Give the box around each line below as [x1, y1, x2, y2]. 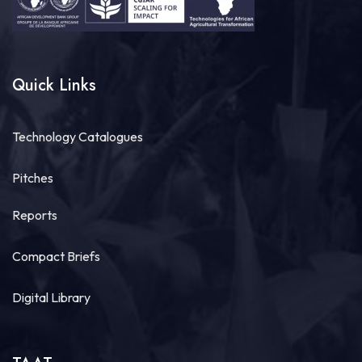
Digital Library [12, 289, 91, 306]
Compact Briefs [12, 248, 101, 265]
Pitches [12, 170, 54, 187]
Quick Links [12, 74, 96, 98]
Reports [12, 207, 58, 224]
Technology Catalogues [12, 128, 144, 145]
